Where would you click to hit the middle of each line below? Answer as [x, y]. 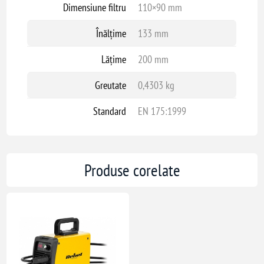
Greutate [110, 85]
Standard [109, 111]
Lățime [113, 60]
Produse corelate [132, 170]
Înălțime [111, 34]
